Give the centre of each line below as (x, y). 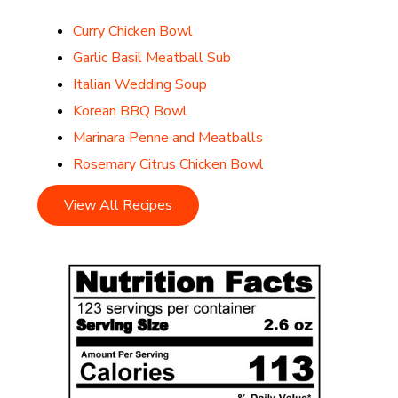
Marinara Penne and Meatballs (168, 137)
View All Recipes (119, 205)
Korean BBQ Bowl (131, 111)
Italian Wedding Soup (140, 84)
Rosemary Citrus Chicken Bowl (169, 164)
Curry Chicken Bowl (133, 31)
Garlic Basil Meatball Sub (152, 57)
